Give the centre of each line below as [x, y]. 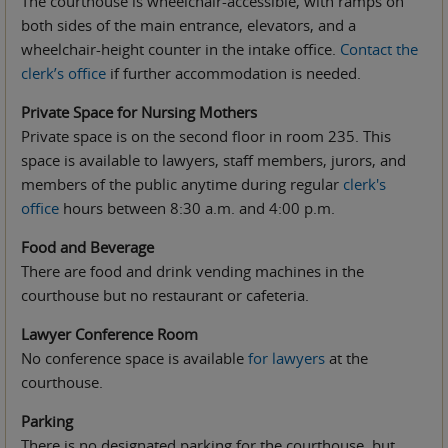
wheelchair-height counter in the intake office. [180, 48]
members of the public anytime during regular [182, 183]
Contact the [379, 48]
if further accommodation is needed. [233, 72]
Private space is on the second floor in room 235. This [206, 135]
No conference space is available [134, 357]
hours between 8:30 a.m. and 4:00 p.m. [197, 207]
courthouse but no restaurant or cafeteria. [165, 294]
